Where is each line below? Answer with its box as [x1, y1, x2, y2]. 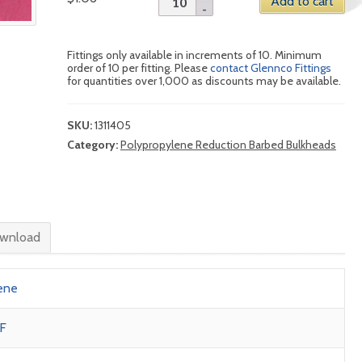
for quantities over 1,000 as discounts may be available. [66, 74, 341, 88]
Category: [66, 137, 120, 153]
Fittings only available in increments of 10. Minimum [66, 48, 322, 62]
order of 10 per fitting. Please [66, 61, 210, 75]
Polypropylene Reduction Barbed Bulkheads [120, 137, 336, 153]
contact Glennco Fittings [209, 61, 331, 75]
